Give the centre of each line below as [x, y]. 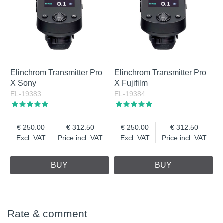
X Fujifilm [131, 83]
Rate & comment [47, 214]
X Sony [24, 83]
